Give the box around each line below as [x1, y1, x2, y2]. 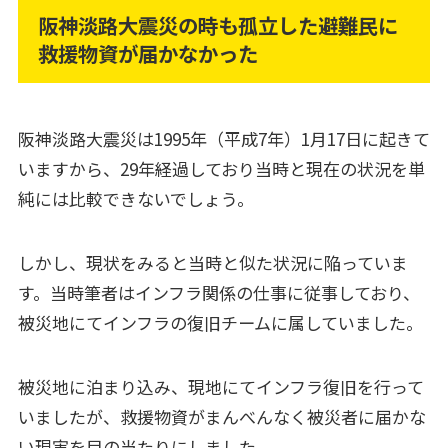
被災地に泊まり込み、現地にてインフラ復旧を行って [17, 373, 424, 399]
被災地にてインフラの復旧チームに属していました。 [17, 309, 423, 335]
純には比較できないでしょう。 [17, 185, 254, 211]
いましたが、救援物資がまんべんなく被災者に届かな [17, 403, 426, 429]
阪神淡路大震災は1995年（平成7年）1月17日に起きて [17, 125, 430, 151]
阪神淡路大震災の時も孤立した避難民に [38, 10, 399, 41]
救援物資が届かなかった [38, 38, 259, 69]
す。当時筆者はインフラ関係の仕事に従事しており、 [17, 279, 420, 305]
